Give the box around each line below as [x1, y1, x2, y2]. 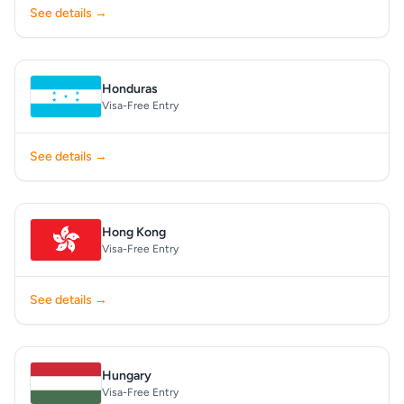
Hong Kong [102, 225, 166, 240]
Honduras [102, 81, 158, 96]
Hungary [102, 368, 151, 383]
